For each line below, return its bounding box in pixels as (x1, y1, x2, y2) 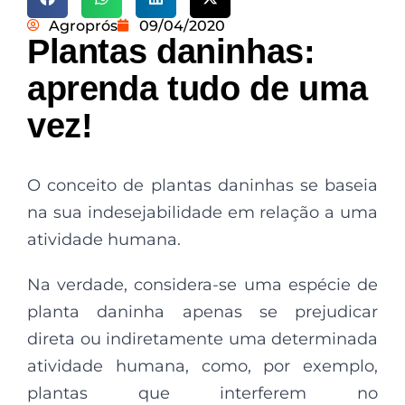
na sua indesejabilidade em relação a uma (27, 202, 378, 222)
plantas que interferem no (27, 382, 378, 403)
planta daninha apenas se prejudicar (27, 301, 378, 322)
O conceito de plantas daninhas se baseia (27, 174, 378, 195)
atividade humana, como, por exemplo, (27, 355, 378, 376)
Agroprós (49, 16, 118, 34)
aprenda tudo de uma (27, 69, 368, 108)
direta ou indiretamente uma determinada (27, 328, 378, 349)
